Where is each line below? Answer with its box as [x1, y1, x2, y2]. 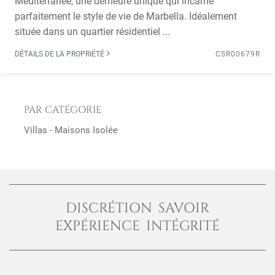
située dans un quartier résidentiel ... [15, 26, 170, 37]
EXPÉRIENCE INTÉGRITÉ [55, 217, 220, 235]
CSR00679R [215, 50, 260, 58]
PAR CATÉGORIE [24, 103, 101, 117]
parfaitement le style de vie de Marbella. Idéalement [15, 10, 237, 22]
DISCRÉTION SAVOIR [65, 199, 210, 217]
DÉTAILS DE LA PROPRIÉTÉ [15, 50, 106, 58]
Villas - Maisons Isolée [24, 125, 118, 136]
